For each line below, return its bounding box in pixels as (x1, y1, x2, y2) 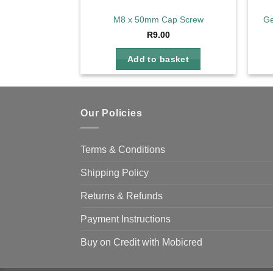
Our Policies (80, 107, 143, 118)
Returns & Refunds (80, 191, 163, 202)
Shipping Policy (80, 168, 149, 179)
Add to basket (127, 54, 190, 64)
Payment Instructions (80, 214, 171, 225)
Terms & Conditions (80, 144, 165, 155)
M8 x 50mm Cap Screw (113, 15, 204, 25)
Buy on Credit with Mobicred (80, 237, 202, 248)
